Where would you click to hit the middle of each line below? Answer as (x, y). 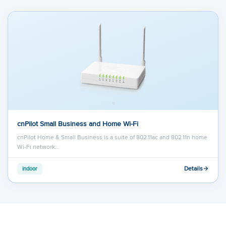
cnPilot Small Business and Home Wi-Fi (78, 123)
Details (193, 168)
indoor (30, 168)
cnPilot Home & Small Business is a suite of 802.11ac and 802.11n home (112, 137)
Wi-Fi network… (38, 146)
